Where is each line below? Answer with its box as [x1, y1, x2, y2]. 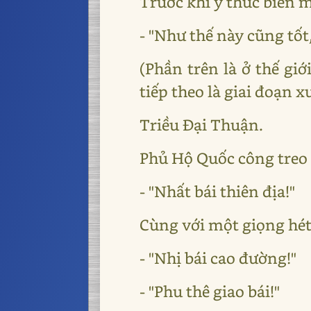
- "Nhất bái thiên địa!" [140, 180, 296, 201]
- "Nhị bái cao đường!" [140, 247, 297, 268]
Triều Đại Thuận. [140, 114, 264, 135]
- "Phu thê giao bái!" [140, 280, 280, 301]
